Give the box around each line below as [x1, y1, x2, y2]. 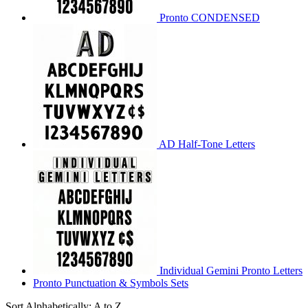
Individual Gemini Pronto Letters [159, 264, 302, 276]
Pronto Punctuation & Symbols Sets [33, 276, 188, 289]
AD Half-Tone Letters [159, 137, 255, 150]
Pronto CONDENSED [159, 11, 260, 23]
